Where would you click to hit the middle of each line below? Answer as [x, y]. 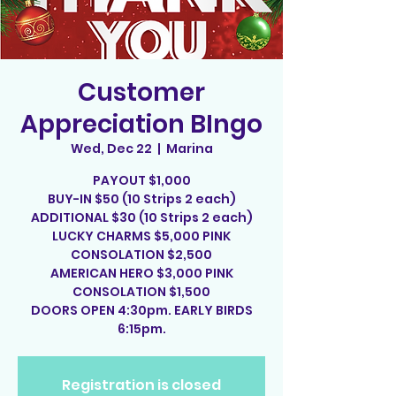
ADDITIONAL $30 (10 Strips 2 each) [141, 217]
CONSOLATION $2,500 [141, 255]
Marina [189, 148]
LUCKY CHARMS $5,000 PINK [141, 236]
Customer [141, 92]
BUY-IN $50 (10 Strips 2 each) [141, 199]
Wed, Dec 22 [111, 148]
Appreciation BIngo [141, 124]
